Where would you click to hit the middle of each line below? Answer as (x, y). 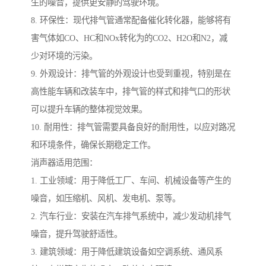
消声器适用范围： (64, 162)
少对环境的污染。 (64, 56)
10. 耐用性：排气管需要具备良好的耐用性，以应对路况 (133, 127)
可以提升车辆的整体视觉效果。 (89, 109)
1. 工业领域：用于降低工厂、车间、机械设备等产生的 (131, 180)
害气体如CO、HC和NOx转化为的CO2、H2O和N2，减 (129, 38)
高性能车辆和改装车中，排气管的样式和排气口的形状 (131, 91)
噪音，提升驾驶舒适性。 (77, 234)
